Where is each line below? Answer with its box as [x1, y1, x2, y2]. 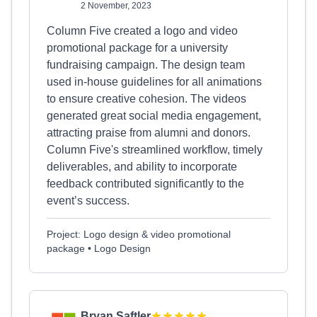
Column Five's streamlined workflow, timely [47, 144, 263, 156]
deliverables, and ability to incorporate [47, 161, 237, 173]
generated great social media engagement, [47, 110, 261, 122]
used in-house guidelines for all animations [47, 76, 262, 88]
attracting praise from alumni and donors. [47, 127, 250, 139]
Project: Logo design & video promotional [47, 229, 231, 240]
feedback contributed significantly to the [47, 178, 244, 190]
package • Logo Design [47, 243, 151, 254]
